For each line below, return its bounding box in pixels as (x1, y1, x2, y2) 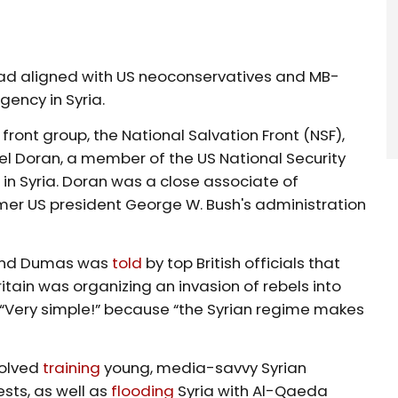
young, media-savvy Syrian (100, 356, 307, 378)
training (43, 356, 101, 378)
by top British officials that (142, 251, 341, 274)
